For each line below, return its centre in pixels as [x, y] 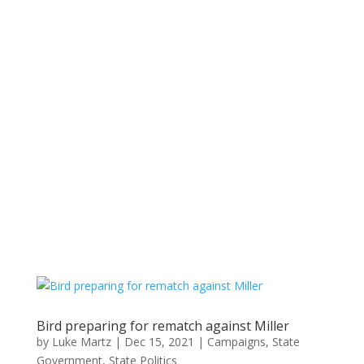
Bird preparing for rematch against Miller [162, 326]
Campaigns [236, 342]
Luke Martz [81, 342]
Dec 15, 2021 [159, 342]
